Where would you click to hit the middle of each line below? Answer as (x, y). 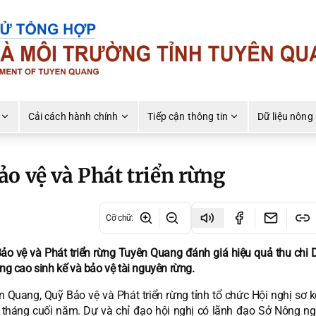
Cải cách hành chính (73, 117)
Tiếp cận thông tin (188, 117)
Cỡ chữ (119, 218)
